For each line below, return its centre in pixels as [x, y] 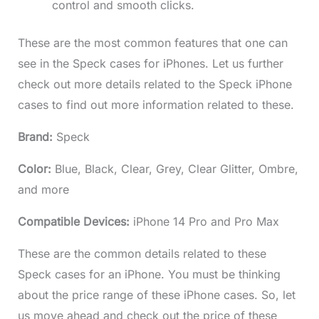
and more [43, 190]
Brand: [37, 137]
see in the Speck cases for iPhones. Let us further [150, 64]
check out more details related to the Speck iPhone [155, 84]
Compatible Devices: [75, 222]
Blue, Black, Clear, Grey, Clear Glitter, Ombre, [176, 169]
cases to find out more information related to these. [156, 105]
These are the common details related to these [142, 254]
